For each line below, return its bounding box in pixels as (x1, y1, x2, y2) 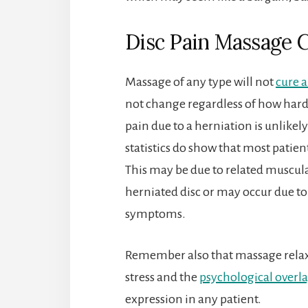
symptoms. (125, 206, 186, 221)
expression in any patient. (125, 291, 261, 306)
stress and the (125, 269, 199, 284)
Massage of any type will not (125, 74, 276, 89)
